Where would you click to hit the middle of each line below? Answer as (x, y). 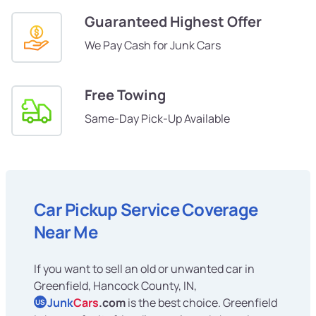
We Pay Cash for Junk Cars (153, 45)
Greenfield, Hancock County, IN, (115, 286)
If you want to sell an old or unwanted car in (144, 269)
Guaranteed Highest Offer (173, 22)
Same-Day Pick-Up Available (157, 119)
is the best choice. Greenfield (201, 303)
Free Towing (125, 95)
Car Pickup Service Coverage (146, 209)
